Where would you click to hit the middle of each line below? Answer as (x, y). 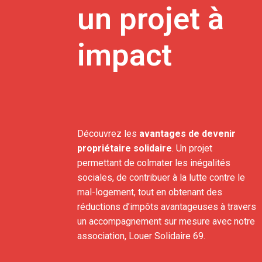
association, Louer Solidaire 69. (141, 236)
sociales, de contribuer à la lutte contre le (161, 177)
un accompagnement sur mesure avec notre (166, 221)
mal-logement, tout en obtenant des (150, 192)
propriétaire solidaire (125, 148)
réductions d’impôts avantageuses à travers (167, 207)
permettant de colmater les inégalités (154, 163)
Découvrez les (108, 134)
